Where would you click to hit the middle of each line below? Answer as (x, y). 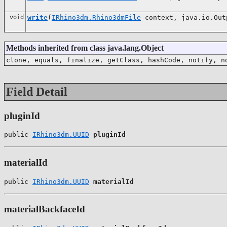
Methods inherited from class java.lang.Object (85, 48)
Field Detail (37, 91)
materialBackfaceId (45, 209)
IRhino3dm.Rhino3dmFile (96, 17)
